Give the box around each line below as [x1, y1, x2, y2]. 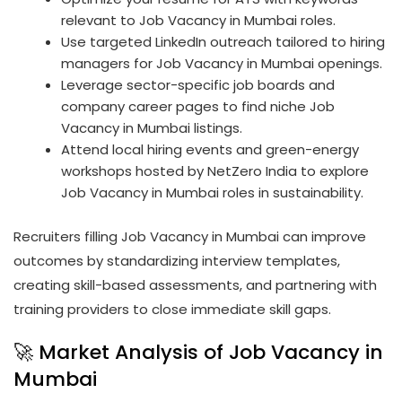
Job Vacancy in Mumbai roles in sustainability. [61, 183, 364, 203]
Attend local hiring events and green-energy [61, 140, 360, 160]
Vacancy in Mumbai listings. [61, 118, 243, 138]
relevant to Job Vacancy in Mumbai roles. [61, 11, 336, 31]
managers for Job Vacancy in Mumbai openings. [61, 54, 383, 74]
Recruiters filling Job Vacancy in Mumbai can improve [13, 226, 366, 246]
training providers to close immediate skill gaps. [13, 299, 331, 319]
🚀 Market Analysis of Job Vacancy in [13, 337, 383, 366]
